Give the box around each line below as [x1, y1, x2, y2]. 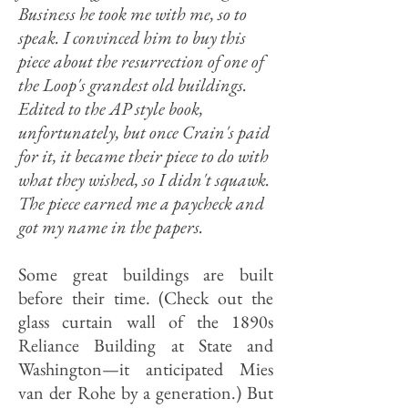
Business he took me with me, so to [18, 2, 247, 25]
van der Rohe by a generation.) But [18, 381, 273, 404]
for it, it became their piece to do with [18, 144, 269, 168]
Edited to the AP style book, [18, 97, 203, 120]
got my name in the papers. [18, 215, 203, 239]
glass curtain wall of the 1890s [18, 310, 273, 333]
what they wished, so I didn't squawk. [18, 168, 273, 191]
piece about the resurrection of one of [18, 49, 264, 73]
